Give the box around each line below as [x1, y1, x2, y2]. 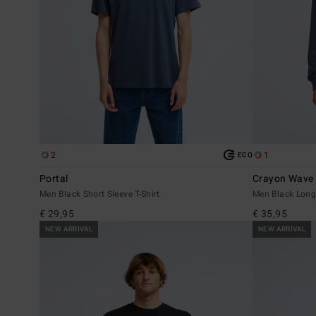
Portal [39, 171, 68, 186]
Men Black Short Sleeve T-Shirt [39, 187, 160, 200]
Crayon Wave [253, 171, 314, 186]
